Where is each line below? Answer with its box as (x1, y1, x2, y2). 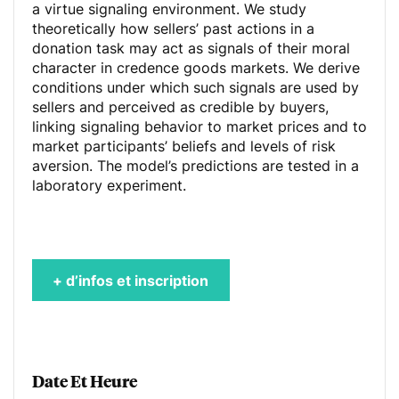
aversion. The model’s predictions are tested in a (32, 157, 359, 175)
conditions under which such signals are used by (32, 78, 359, 96)
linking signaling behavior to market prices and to (32, 118, 367, 135)
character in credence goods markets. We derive (32, 59, 360, 77)
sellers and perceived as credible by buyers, (32, 98, 329, 116)
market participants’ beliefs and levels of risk (32, 137, 336, 155)
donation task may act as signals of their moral (32, 39, 350, 57)
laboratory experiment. (32, 176, 186, 194)
